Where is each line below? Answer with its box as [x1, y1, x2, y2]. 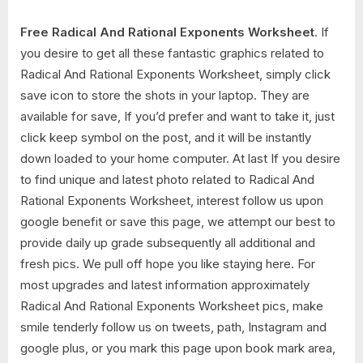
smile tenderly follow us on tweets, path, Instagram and [20, 318, 327, 335]
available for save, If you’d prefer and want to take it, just [20, 108, 335, 124]
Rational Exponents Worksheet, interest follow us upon [20, 192, 323, 208]
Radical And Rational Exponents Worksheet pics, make [20, 297, 323, 314]
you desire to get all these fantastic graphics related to [20, 45, 324, 61]
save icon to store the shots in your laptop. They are [20, 87, 310, 103]
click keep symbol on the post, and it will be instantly [20, 129, 311, 145]
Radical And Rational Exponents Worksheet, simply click [20, 66, 331, 82]
